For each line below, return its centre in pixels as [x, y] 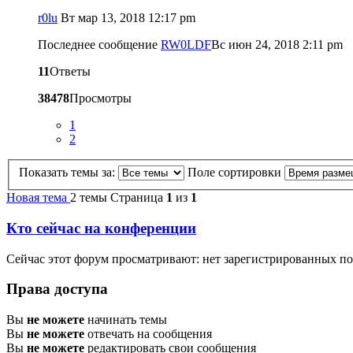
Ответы [70, 71]
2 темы [89, 198]
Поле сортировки [236, 173]
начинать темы [126, 319]
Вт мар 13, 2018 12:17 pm [128, 17]
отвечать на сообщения [148, 333]
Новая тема [38, 198]
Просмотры [100, 98]
